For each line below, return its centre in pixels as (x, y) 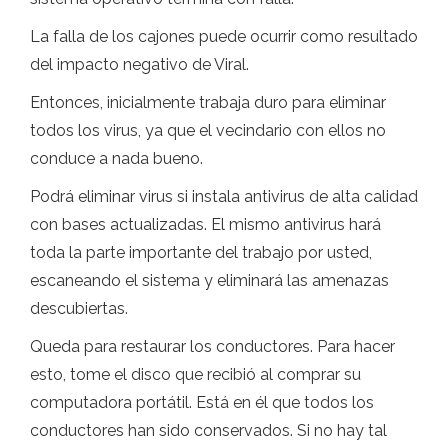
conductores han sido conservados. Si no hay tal (208, 431)
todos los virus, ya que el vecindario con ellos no (208, 131)
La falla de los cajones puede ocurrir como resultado (224, 37)
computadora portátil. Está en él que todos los (202, 403)
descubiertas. (79, 309)
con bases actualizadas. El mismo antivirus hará (205, 225)
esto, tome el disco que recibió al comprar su (195, 375)
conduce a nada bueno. (116, 159)
